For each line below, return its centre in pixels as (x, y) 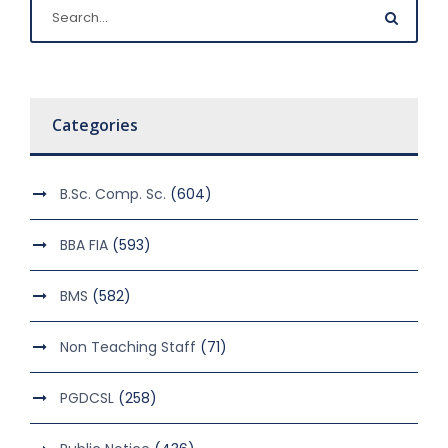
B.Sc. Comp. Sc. (113, 194)
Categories (95, 125)
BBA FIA (84, 245)
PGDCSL (87, 398)
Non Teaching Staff (128, 347)
